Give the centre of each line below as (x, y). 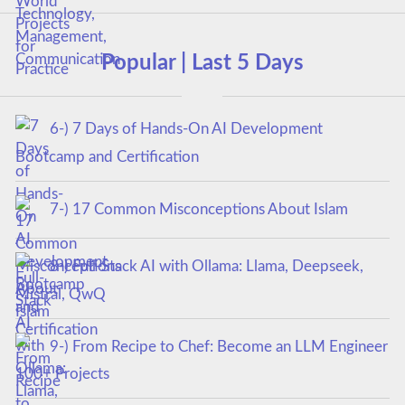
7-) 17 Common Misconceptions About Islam (198, 209)
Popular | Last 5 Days (202, 63)
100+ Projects (62, 374)
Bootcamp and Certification (107, 156)
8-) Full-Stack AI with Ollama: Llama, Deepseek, (206, 267)
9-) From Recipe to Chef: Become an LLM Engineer (218, 346)
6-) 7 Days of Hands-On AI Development (186, 129)
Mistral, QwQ (60, 294)
